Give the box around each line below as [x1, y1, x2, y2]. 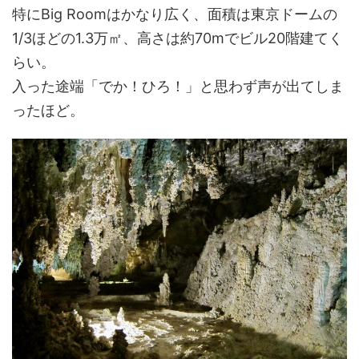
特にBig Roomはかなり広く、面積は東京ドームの [12, 5, 337, 22]
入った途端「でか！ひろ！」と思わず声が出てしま [12, 77, 344, 95]
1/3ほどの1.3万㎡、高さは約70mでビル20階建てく [12, 29, 343, 46]
